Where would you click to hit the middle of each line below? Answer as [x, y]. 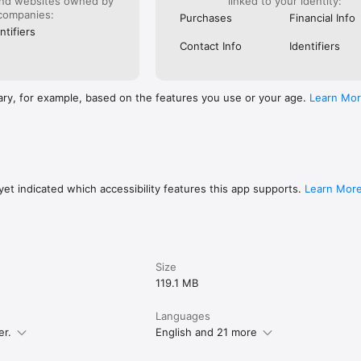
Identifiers [314, 46]
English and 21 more [207, 332]
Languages [183, 315]
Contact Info [211, 46]
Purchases [206, 17]
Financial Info [322, 17]
